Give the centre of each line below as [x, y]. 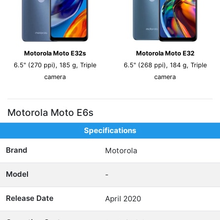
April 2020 [123, 199]
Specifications [110, 130]
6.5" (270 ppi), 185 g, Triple [55, 65]
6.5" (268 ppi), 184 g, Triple [165, 65]
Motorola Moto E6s [50, 112]
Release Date [30, 198]
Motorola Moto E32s [55, 53]
